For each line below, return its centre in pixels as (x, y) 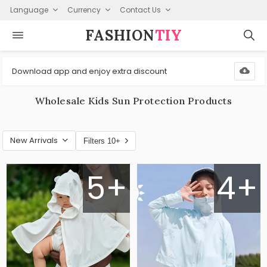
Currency (84, 10)
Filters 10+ (102, 141)
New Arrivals (34, 140)
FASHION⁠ (120, 35)
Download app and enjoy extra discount (90, 71)
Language (29, 10)
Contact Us (140, 10)
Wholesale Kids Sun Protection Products (133, 101)
